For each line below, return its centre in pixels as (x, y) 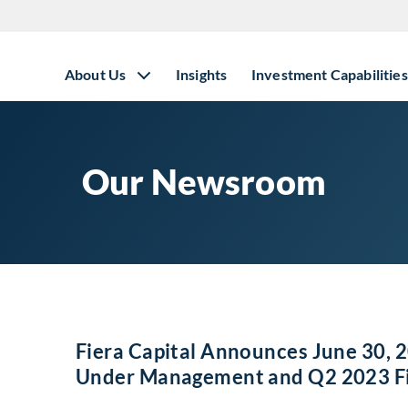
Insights (202, 74)
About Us (96, 74)
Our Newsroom (204, 181)
